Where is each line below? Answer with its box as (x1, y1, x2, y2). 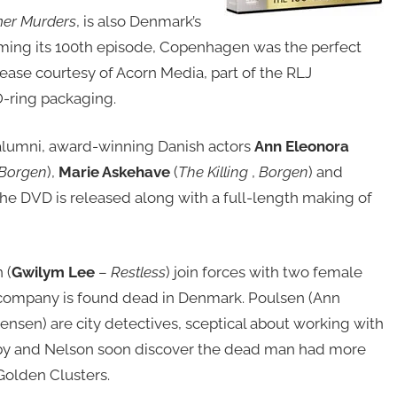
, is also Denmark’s (75, 12, 201, 30)
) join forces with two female (165, 262, 362, 281)
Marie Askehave (58, 163, 174, 182)
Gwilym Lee (11, 262, 98, 281)
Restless (110, 262, 166, 281)
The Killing (177, 163, 252, 182)
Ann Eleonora (253, 137, 349, 156)
